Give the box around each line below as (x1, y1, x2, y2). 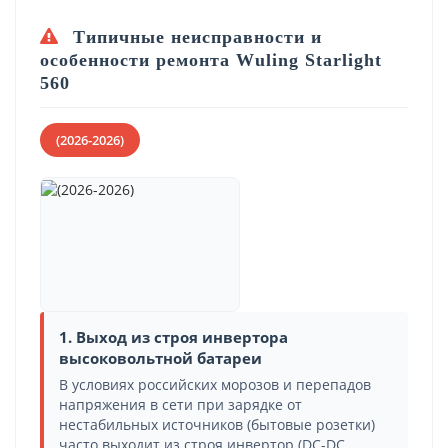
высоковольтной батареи (59, 347, 262, 368)
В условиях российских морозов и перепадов (59, 375, 371, 394)
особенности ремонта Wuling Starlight (40, 49, 382, 70)
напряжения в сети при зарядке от (59, 395, 302, 414)
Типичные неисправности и (67, 26, 322, 47)
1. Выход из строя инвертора (59, 326, 288, 347)
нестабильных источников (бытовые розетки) (59, 415, 375, 434)
